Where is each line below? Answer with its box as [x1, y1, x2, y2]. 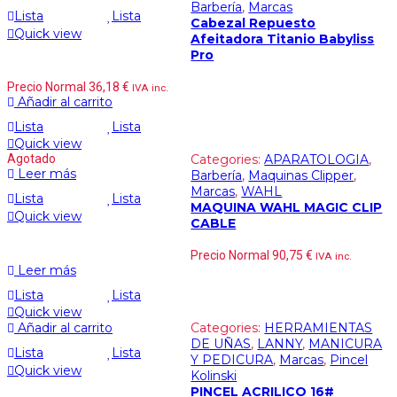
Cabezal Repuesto [191, 15, 316, 32]
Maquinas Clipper [248, 167, 354, 184]
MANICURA [308, 336, 383, 353]
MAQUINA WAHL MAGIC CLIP [191, 199, 383, 216]
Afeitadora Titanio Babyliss [191, 31, 375, 48]
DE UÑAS [191, 336, 252, 353]
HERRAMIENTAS [264, 320, 373, 337]
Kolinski [191, 368, 237, 385]
